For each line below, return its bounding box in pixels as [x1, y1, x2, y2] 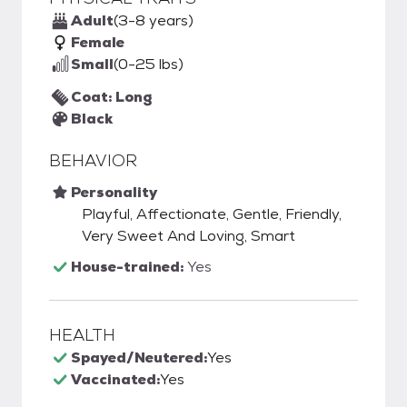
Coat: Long [71, 87, 152, 106]
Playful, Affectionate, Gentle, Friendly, [82, 204, 342, 223]
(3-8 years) [114, 11, 194, 30]
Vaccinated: [71, 370, 160, 389]
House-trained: [71, 257, 187, 276]
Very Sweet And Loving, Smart [82, 226, 295, 245]
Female [71, 33, 124, 52]
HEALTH [49, 324, 115, 345]
